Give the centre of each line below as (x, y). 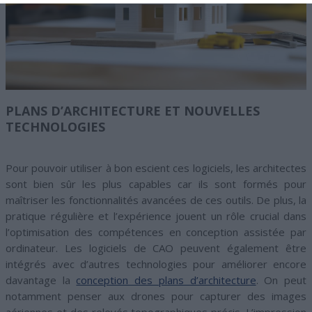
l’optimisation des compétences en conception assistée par (156, 232)
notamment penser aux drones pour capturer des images (156, 296)
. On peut (281, 280)
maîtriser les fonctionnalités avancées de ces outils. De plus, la (156, 200)
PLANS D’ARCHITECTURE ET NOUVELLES (133, 111)
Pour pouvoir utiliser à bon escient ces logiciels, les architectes (156, 168)
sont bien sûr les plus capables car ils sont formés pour (156, 184)
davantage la (41, 280)
